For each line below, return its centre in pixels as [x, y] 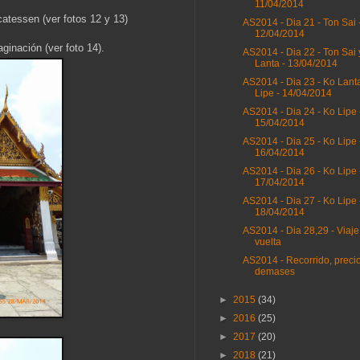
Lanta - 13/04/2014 [296, 64]
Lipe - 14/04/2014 [293, 94]
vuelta [268, 242]
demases [274, 272]
